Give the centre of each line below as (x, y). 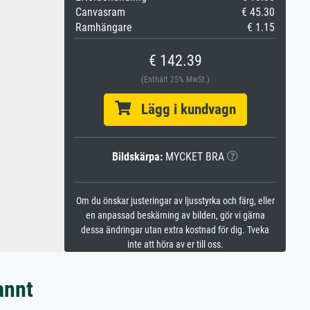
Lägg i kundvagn (183, 109)
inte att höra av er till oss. (175, 245)
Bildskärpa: (137, 157)
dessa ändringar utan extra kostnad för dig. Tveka (175, 230)
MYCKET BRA (193, 157)
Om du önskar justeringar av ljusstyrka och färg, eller (175, 201)
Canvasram (100, 12)
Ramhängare (104, 27)
